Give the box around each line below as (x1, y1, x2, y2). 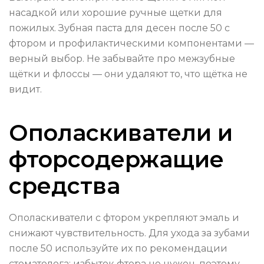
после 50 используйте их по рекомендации (9, 243, 227, 255)
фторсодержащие (9, 146, 224, 174)
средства (9, 172, 120, 200)
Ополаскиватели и (9, 119, 233, 147)
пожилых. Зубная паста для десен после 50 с (9, 22, 230, 34)
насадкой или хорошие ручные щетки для (9, 7, 222, 19)
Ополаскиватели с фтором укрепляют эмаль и (9, 212, 239, 224)
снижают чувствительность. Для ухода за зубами (9, 227, 250, 239)
